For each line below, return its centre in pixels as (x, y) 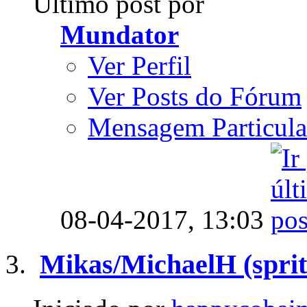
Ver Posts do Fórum (195, 97)
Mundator (120, 35)
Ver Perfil (139, 66)
